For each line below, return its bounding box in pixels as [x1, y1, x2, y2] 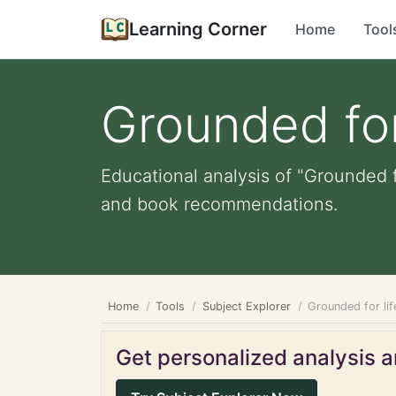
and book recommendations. [101, 194, 338, 215]
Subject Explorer [202, 300, 291, 313]
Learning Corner [129, 19, 267, 40]
